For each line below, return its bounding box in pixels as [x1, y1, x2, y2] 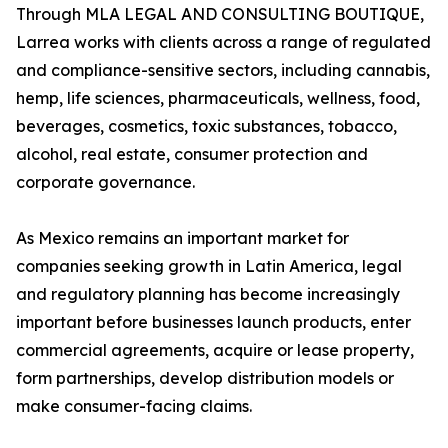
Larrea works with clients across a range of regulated [16, 32, 431, 53]
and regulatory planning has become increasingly [16, 284, 400, 305]
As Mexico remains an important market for [16, 228, 349, 249]
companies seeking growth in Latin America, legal [16, 256, 402, 277]
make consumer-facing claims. [16, 396, 252, 417]
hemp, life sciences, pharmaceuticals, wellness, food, [16, 88, 420, 109]
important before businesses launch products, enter [16, 312, 411, 333]
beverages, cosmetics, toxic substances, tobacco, [16, 116, 397, 137]
